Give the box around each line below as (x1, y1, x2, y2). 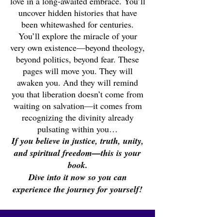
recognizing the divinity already (21, 111, 134, 123)
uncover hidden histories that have (18, 6, 137, 18)
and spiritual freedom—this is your (14, 146, 141, 159)
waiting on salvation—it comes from (13, 99, 142, 111)
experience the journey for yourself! (13, 183, 142, 195)
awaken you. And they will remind (17, 76, 138, 88)
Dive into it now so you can (28, 170, 127, 183)
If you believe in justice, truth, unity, (11, 134, 144, 147)
